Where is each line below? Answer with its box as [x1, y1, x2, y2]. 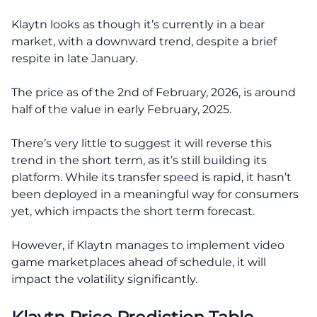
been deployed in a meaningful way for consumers [11, 188, 299, 201]
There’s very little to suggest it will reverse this [11, 137, 272, 150]
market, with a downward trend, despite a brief [11, 35, 277, 48]
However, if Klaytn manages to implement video [11, 238, 284, 252]
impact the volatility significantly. [11, 272, 197, 286]
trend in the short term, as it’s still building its [11, 154, 267, 167]
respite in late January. [11, 52, 137, 65]
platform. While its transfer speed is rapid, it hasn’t [11, 171, 292, 184]
